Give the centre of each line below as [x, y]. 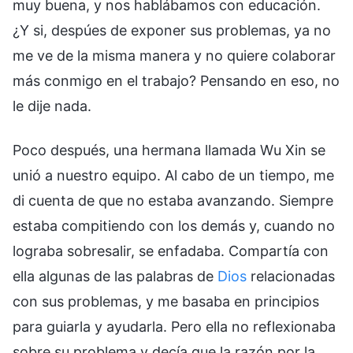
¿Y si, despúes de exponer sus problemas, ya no [172, 30]
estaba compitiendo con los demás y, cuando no [174, 225]
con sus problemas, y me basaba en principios [166, 301]
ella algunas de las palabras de [115, 276]
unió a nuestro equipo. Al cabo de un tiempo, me [173, 175]
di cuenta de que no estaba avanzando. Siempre [173, 200]
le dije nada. [52, 106]
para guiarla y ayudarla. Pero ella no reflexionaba [174, 326]
